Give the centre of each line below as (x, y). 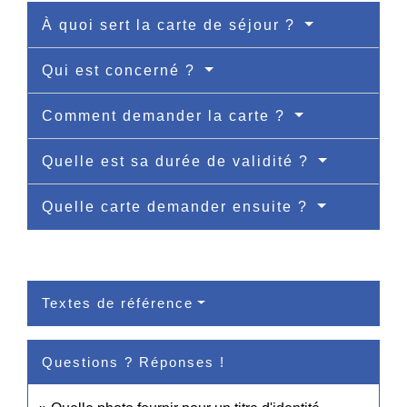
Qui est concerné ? (121, 71)
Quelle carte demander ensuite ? (178, 207)
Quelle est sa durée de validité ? (178, 162)
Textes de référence (118, 303)
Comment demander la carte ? (166, 116)
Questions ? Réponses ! (134, 362)
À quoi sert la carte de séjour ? (171, 25)
